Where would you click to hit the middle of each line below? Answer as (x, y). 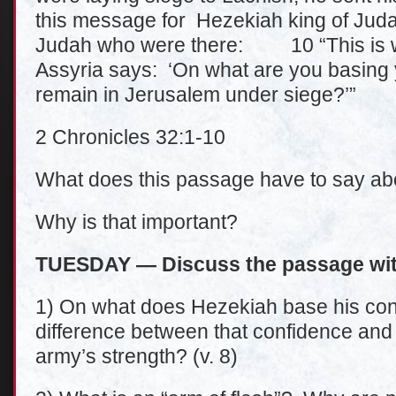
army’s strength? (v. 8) (137, 356)
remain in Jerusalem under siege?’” (196, 95)
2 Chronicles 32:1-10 (130, 137)
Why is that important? (137, 222)
